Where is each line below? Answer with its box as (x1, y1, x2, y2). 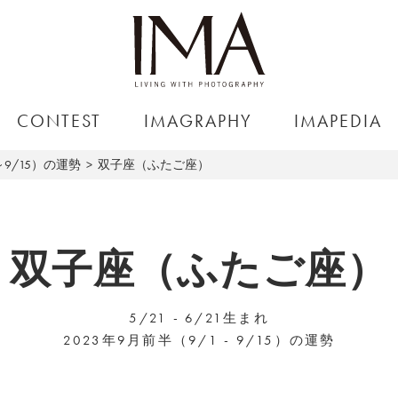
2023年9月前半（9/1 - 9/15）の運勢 (62, 331, 336, 349)
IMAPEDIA (294, 109, 383, 132)
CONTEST (17, 109, 102, 132)
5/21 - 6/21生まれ (129, 309, 269, 327)
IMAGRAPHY (143, 109, 252, 132)
